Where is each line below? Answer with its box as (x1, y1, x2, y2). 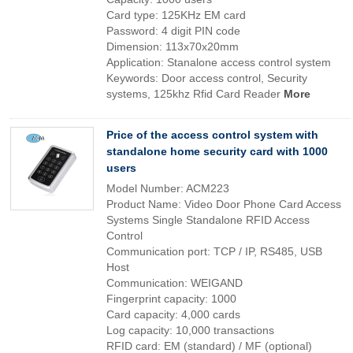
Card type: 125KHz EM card (106, 9, 246, 21)
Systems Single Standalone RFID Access (106, 214, 310, 226)
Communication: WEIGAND (106, 277, 243, 289)
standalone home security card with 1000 (106, 145, 328, 158)
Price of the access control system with (106, 128, 318, 141)
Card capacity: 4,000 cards (106, 308, 240, 321)
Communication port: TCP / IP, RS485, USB (106, 245, 322, 258)
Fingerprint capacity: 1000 (106, 292, 236, 305)
